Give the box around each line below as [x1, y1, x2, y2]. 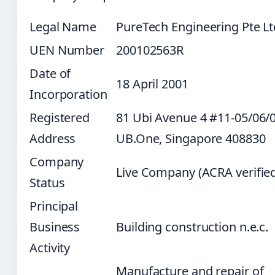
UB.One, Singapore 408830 [116, 130, 266, 147]
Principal [29, 198, 79, 215]
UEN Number [29, 42, 104, 59]
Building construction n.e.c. [116, 219, 269, 236]
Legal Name [29, 18, 96, 36]
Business [29, 219, 80, 236]
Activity [29, 239, 71, 257]
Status [29, 174, 65, 192]
